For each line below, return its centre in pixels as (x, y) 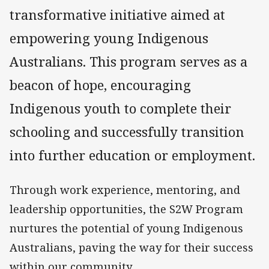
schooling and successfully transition (127, 132)
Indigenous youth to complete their (120, 109)
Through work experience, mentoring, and (125, 190)
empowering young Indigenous (109, 38)
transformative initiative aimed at (117, 15)
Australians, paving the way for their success (131, 248)
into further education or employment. (134, 156)
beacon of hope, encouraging (100, 85)
